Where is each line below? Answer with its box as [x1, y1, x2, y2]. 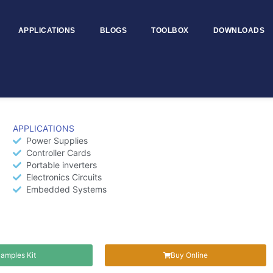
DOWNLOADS [213, 26, 265, 35]
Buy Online [171, 250, 208, 260]
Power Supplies [26, 135, 88, 146]
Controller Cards [26, 147, 91, 158]
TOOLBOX [151, 26, 189, 35]
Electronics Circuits [26, 172, 102, 182]
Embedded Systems [26, 184, 107, 194]
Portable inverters [26, 160, 97, 170]
